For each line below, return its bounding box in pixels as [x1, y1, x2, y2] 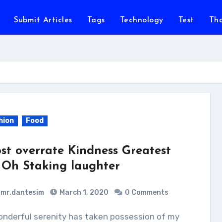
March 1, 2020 [59, 188, 109, 197]
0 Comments [124, 188, 168, 197]
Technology [119, 16, 164, 24]
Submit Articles [14, 16, 72, 24]
